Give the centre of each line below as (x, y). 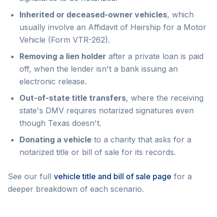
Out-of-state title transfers (73, 98)
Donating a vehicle (55, 139)
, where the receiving (165, 98)
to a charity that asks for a (141, 139)
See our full (31, 176)
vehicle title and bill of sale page (113, 176)
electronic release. (53, 81)
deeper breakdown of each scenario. (76, 189)
